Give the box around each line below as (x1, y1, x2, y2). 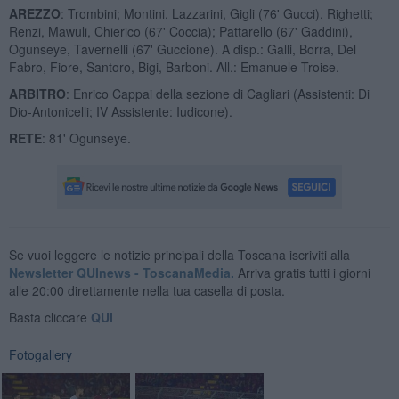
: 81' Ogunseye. (41, 128, 131, 147)
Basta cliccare (8, 307, 91, 326)
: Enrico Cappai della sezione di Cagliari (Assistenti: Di (65, 84, 370, 102)
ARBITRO (8, 84, 66, 102)
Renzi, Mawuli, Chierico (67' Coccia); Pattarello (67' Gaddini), (8, 21, 353, 40)
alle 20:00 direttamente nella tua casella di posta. (8, 281, 285, 299)
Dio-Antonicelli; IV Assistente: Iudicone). (8, 102, 232, 120)
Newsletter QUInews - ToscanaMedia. (8, 263, 234, 281)
